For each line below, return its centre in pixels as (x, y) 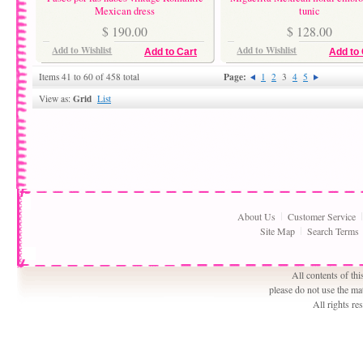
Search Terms (333, 231)
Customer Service (322, 217)
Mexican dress (125, 11)
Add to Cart (171, 52)
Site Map (277, 231)
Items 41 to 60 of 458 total (89, 77)
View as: (56, 99)
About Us (256, 217)
